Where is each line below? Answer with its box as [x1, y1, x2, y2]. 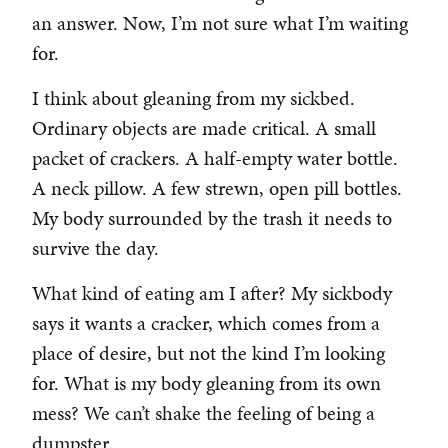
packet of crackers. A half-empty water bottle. [32, 144, 398, 173]
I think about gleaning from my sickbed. [32, 84, 355, 113]
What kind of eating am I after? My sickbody [32, 279, 392, 308]
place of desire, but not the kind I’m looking [32, 339, 385, 368]
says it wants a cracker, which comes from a [32, 309, 380, 338]
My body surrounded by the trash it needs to [32, 204, 392, 233]
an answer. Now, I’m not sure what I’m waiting [32, 9, 408, 38]
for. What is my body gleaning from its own [32, 369, 381, 398]
